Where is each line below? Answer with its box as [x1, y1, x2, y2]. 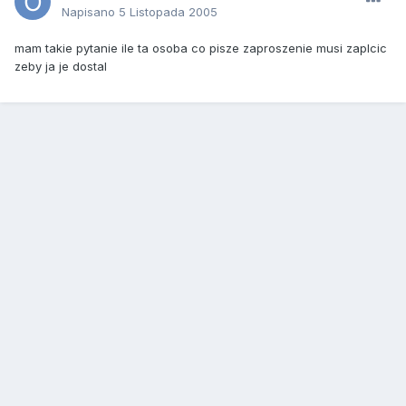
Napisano [62, 5, 119, 20]
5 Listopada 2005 [119, 5, 217, 20]
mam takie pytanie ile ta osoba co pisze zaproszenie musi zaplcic [14, 41, 387, 56]
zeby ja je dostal [14, 59, 107, 74]
